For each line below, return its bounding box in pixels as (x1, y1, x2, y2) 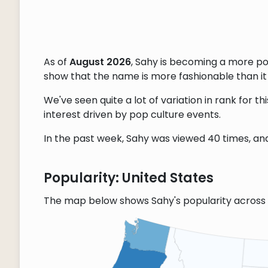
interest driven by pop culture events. (43, 108, 221, 122)
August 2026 (69, 55, 131, 69)
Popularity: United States (43, 169, 214, 188)
